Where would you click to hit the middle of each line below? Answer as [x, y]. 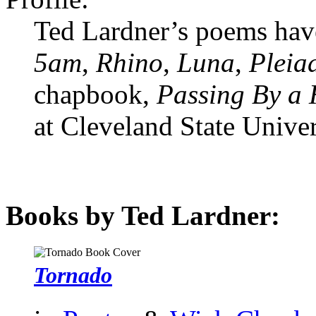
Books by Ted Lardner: [143, 216]
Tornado [73, 275]
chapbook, [95, 94]
